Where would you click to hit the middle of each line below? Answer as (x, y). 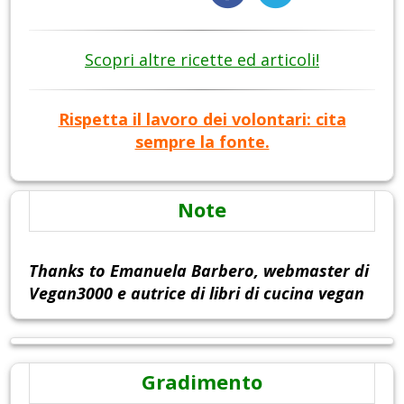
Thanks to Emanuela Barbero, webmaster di (199, 270)
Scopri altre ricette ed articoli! (202, 59)
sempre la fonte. (202, 141)
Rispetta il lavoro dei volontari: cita (202, 119)
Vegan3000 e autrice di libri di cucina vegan (197, 293)
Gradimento (202, 381)
